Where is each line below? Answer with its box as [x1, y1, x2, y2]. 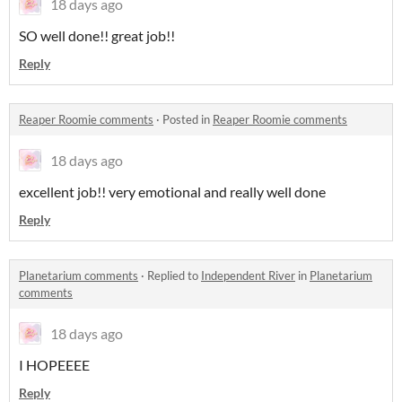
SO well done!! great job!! [19, 27, 175, 45]
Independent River [201, 268, 295, 284]
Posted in [162, 112, 213, 127]
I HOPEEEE [19, 356, 90, 374]
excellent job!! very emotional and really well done [19, 183, 326, 201]
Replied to [147, 268, 201, 284]
